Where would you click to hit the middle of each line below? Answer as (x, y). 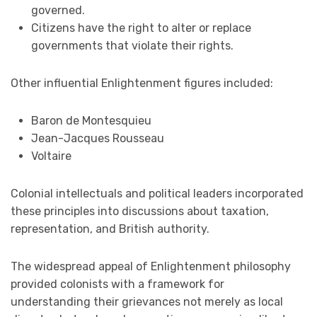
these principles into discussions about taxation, (140, 211)
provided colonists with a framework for (117, 284)
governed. (58, 10)
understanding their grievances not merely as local (147, 301)
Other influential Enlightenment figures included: (142, 83)
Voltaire (51, 156)
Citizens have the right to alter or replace (141, 28)
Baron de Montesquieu (91, 120)
